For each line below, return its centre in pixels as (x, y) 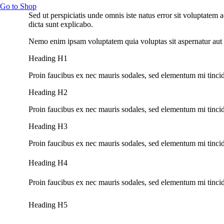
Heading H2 (48, 92)
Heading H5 (48, 205)
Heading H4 (48, 163)
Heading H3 (48, 126)
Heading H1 (48, 58)
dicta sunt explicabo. (61, 24)
